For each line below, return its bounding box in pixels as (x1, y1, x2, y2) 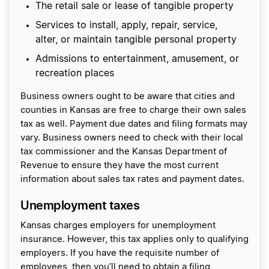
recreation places (35, 68, 114, 78)
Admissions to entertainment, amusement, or (35, 53, 239, 64)
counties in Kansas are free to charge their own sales (20, 105, 246, 115)
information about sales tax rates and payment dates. (20, 174, 244, 184)
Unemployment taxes (20, 198, 139, 213)
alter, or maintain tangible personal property (35, 34, 237, 44)
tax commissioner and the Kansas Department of (20, 147, 227, 156)
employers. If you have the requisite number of (20, 248, 219, 258)
